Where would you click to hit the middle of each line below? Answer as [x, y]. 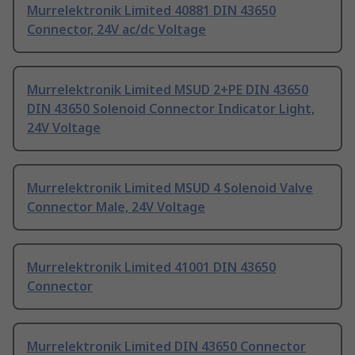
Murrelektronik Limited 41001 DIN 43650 [151, 267]
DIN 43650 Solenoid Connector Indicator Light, [171, 109]
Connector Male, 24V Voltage [116, 207]
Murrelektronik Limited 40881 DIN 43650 [151, 11]
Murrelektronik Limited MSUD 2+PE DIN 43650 [168, 90]
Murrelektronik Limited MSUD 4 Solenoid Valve [170, 188]
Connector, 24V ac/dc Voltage [116, 30]
